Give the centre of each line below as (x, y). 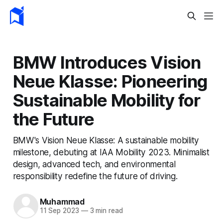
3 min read (105, 211)
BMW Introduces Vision (107, 62)
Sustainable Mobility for (107, 100)
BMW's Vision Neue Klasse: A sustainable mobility (106, 140)
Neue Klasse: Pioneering (110, 81)
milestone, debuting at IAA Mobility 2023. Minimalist (111, 152)
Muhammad (62, 202)
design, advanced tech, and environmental (94, 164)
